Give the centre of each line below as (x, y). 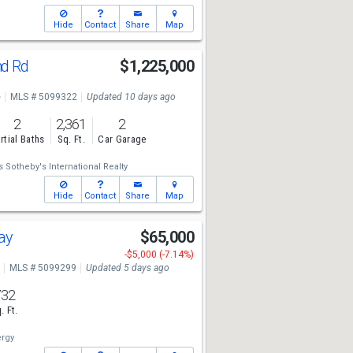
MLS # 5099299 (43, 268)
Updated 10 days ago (131, 97)
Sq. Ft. (71, 139)
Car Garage (122, 139)
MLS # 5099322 (43, 97)
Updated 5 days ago (127, 268)
